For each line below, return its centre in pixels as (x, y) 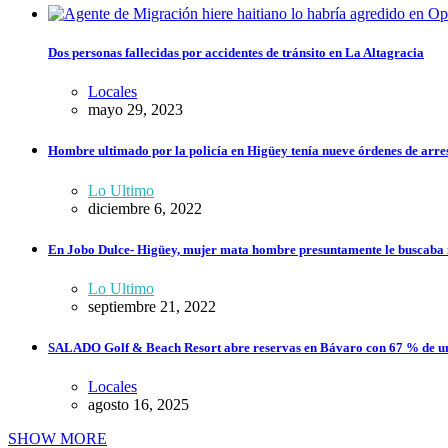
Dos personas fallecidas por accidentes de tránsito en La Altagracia (236, 52)
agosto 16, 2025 (138, 405)
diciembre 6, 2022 (145, 208)
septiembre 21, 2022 (152, 306)
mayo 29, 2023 (135, 110)
